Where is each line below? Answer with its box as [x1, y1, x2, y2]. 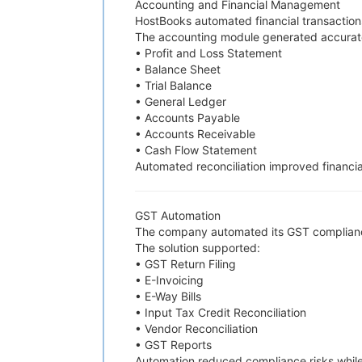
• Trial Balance [135, 78, 212, 92]
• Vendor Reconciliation [135, 322, 258, 335]
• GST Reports [135, 338, 212, 351]
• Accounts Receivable [135, 127, 255, 141]
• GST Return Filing [135, 257, 236, 271]
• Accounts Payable [135, 111, 240, 124]
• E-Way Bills [135, 289, 201, 303]
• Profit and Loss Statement [135, 46, 282, 60]
